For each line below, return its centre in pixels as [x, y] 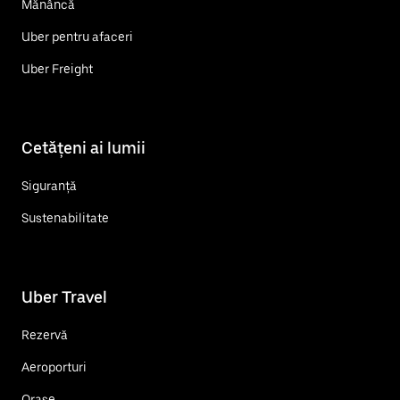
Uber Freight [57, 68]
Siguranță [49, 185]
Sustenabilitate [65, 217]
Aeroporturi [54, 367]
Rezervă [45, 334]
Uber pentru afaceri [77, 36]
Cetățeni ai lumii [83, 147]
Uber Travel [64, 296]
